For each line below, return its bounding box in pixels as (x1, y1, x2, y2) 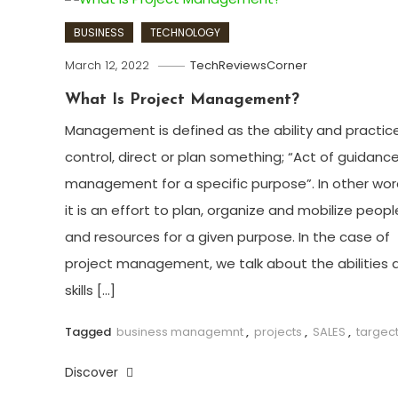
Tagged (64, 322, 114, 340)
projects (253, 322, 302, 340)
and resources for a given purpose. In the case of (64, 227, 390, 246)
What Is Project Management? (64, 91, 299, 108)
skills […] (64, 280, 115, 299)
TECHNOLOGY (149, 24, 220, 40)
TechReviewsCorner (189, 56, 307, 74)
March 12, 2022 (64, 56, 149, 74)
